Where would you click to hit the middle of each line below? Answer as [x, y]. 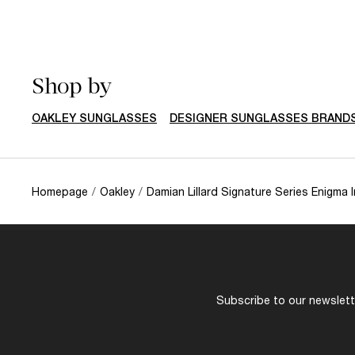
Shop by [72, 86]
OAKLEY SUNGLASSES [94, 118]
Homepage [60, 191]
